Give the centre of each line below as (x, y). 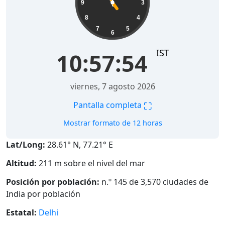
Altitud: (21, 163)
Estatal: (21, 212)
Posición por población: (53, 182)
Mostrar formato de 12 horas (113, 123)
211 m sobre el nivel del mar (91, 163)
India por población (43, 194)
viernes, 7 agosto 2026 (113, 87)
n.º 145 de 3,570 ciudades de (154, 182)
